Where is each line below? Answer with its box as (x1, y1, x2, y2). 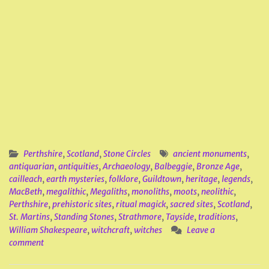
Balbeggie (154, 160, 192, 172)
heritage (186, 173, 217, 184)
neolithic (201, 186, 234, 197)
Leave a (187, 224, 215, 235)
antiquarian (9, 160, 54, 172)
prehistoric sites (52, 198, 112, 210)
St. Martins (9, 211, 50, 222)
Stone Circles (103, 148, 151, 159)
